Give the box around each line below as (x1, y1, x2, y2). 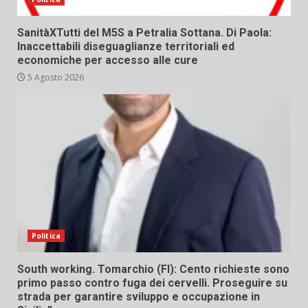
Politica (32, 231, 60, 241)
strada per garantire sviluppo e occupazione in (17, 290, 260, 304)
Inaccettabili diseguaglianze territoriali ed (17, 40, 234, 54)
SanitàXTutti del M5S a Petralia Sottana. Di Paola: (17, 26, 272, 40)
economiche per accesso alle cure (17, 54, 198, 67)
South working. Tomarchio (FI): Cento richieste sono (17, 263, 289, 276)
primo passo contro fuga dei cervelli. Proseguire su (17, 276, 287, 290)
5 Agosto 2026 (25, 71, 84, 84)
